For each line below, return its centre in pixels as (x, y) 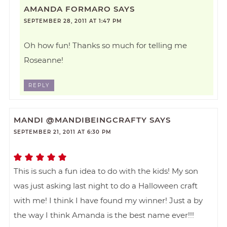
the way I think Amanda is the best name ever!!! (104, 215)
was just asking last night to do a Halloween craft (106, 186)
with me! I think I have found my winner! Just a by (108, 201)
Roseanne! (44, 60)
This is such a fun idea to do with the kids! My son (106, 171)
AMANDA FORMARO (67, 9)
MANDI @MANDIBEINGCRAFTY (81, 120)
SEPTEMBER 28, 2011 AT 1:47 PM (73, 21)
